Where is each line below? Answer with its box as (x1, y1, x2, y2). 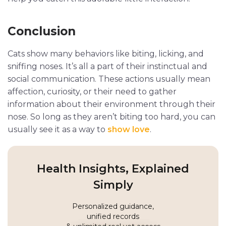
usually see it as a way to (8, 124, 107, 134)
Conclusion (8, 24, 76, 38)
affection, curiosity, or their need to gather (8, 86, 177, 96)
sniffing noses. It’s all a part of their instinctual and (8, 61, 207, 71)
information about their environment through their (8, 99, 215, 109)
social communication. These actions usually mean (8, 74, 210, 84)
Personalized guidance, (72, 201, 154, 211)
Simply (93, 178, 133, 192)
